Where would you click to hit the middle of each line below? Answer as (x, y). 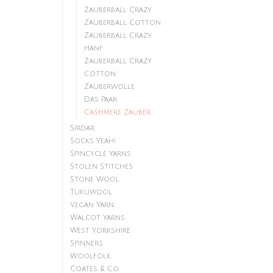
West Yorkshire (100, 231)
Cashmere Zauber (117, 112)
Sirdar (82, 128)
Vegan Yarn (92, 205)
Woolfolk (90, 256)
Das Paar (101, 100)
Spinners (87, 243)
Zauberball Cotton (122, 23)
